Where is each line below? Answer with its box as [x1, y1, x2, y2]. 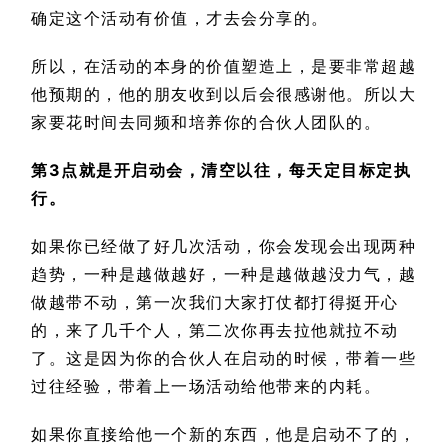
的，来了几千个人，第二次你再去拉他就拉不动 [31, 319, 399, 340]
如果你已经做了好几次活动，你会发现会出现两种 [31, 235, 416, 256]
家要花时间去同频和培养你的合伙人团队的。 [31, 111, 381, 132]
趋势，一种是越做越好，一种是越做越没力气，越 [31, 263, 416, 284]
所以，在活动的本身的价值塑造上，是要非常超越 [31, 55, 416, 76]
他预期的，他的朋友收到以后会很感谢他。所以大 [31, 83, 416, 104]
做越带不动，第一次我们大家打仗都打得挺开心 [31, 291, 399, 312]
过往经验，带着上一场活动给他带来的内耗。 [31, 375, 381, 396]
